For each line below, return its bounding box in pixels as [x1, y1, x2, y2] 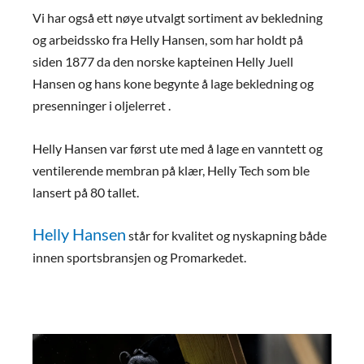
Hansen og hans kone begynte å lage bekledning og [32, 76, 314, 92]
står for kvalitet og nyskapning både [126, 227, 327, 244]
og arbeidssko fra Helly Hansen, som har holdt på [32, 32, 303, 48]
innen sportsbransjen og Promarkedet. [32, 249, 246, 266]
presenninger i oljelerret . [32, 97, 171, 114]
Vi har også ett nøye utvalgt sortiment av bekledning [32, 10, 323, 26]
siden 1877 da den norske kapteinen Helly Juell [32, 54, 293, 70]
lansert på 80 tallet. [32, 184, 139, 200]
